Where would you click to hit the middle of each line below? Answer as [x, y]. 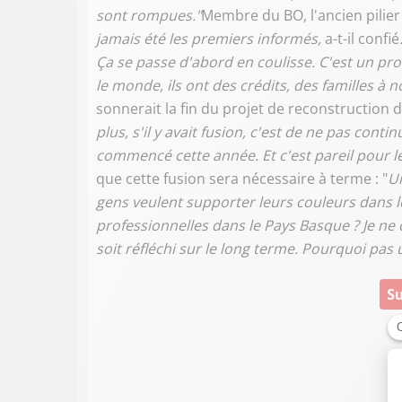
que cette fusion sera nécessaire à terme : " [242, 179]
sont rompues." [149, 15]
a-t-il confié [362, 39]
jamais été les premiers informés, [210, 39]
